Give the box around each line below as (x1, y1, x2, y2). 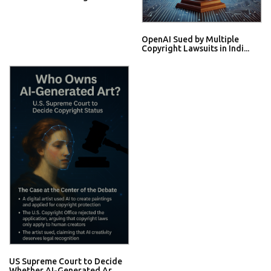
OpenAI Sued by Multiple (142, 34, 239, 45)
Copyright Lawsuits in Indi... (142, 44, 249, 54)
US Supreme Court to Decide (9, 256, 122, 266)
